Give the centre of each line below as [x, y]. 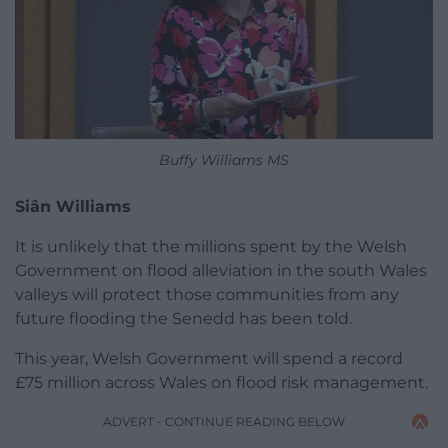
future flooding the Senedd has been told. [183, 319]
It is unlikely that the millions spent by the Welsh [211, 247]
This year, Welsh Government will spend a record [209, 359]
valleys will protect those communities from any [207, 295]
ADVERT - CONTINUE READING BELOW [224, 422]
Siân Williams [73, 207]
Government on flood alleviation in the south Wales [221, 271]
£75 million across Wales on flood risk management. [221, 383]
